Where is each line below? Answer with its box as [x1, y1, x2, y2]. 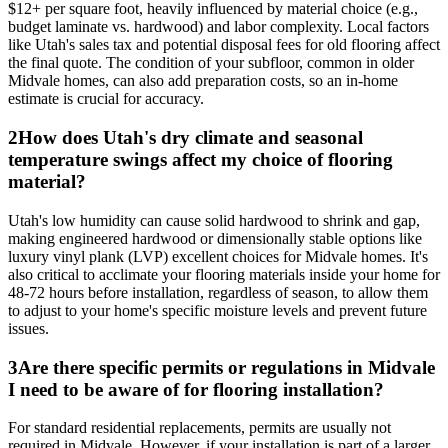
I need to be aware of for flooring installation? [8, 378, 384, 400]
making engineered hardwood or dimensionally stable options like [8, 229, 422, 247]
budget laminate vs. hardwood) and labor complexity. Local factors [8, 18, 429, 36]
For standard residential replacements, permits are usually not [8, 419, 391, 437]
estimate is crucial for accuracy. [8, 90, 204, 108]
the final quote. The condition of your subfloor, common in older [8, 54, 414, 72]
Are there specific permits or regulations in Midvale [18, 356, 435, 378]
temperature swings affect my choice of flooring [8, 149, 393, 171]
